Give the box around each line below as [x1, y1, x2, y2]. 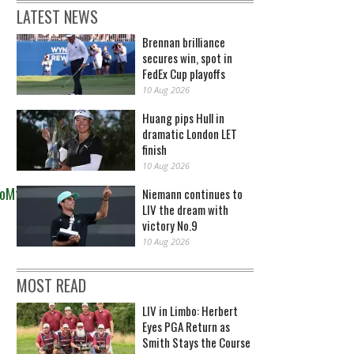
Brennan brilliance [142, 33, 225, 51]
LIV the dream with [142, 201, 228, 219]
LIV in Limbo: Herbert [142, 302, 238, 320]
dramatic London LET [142, 125, 237, 143]
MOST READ [17, 273, 86, 298]
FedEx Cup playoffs [142, 65, 225, 83]
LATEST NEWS [17, 5, 98, 29]
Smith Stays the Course [142, 333, 250, 352]
